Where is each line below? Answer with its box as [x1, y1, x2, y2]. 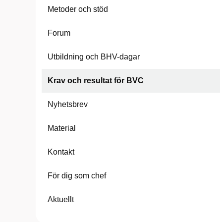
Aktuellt [48, 195, 74, 204]
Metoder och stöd [48, 5, 108, 13]
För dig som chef [48, 171, 106, 180]
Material [48, 124, 76, 132]
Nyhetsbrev [48, 100, 88, 109]
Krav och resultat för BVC [48, 76, 144, 85]
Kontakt [48, 148, 74, 156]
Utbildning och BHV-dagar [48, 53, 140, 61]
